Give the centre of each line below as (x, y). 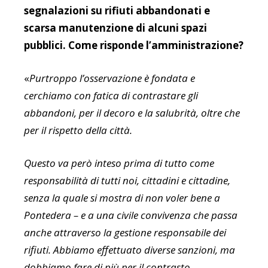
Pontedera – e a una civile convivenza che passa (131, 215)
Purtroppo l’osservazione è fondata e (112, 78)
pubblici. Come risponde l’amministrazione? (134, 45)
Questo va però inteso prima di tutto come (119, 163)
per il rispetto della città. (78, 130)
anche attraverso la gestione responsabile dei (125, 233)
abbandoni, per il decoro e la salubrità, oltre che (132, 113)
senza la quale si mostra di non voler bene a (122, 198)
